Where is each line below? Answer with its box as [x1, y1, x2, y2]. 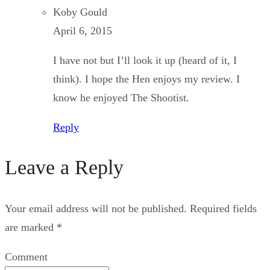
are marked [5, 221, 57, 233]
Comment [5, 250, 48, 263]
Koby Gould [53, 5, 107, 18]
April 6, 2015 [53, 24, 112, 37]
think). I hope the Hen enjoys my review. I [53, 72, 240, 85]
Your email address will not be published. [5, 202, 187, 215]
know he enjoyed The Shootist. [53, 91, 189, 104]
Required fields [190, 202, 257, 215]
